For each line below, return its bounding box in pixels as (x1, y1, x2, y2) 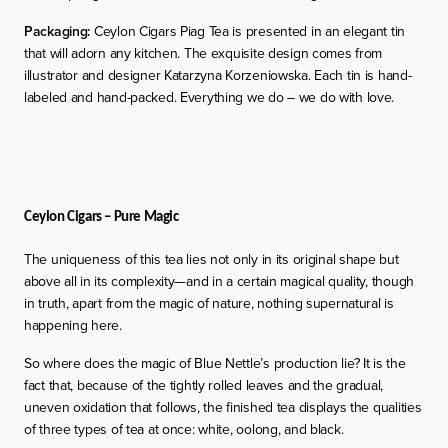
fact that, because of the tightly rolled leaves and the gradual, (24, 374, 384, 395)
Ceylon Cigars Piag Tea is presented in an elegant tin (90, 20, 406, 41)
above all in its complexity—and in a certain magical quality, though (24, 270, 414, 291)
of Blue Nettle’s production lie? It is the (175, 352, 406, 373)
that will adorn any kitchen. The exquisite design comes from (24, 42, 383, 63)
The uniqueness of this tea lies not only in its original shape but (24, 248, 399, 269)
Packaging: (24, 20, 91, 41)
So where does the (24, 352, 141, 373)
